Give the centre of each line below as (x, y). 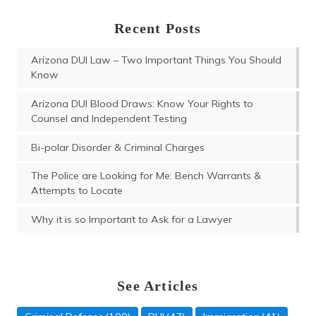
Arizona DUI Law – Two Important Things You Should (156, 60)
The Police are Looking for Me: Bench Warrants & (146, 176)
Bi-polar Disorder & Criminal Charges (118, 147)
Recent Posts (158, 29)
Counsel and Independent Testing (109, 118)
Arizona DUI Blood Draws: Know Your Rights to (142, 103)
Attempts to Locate (77, 191)
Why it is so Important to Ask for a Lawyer (132, 219)
